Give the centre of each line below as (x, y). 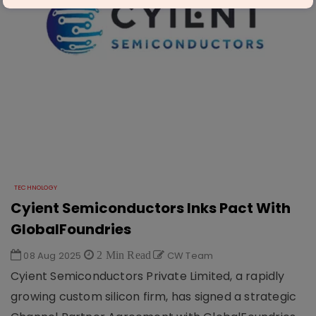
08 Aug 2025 (53, 256)
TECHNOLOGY (36, 188)
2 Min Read (123, 255)
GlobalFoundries (71, 229)
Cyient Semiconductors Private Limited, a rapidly (148, 276)
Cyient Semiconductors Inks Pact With (151, 208)
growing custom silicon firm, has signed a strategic (154, 297)
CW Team (189, 256)
